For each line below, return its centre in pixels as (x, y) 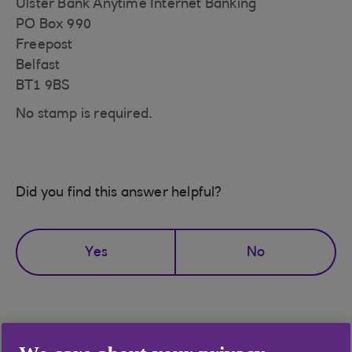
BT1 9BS (43, 86)
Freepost (44, 46)
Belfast (38, 66)
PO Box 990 (53, 25)
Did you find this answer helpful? (119, 193)
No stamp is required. (84, 115)
